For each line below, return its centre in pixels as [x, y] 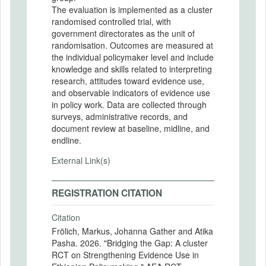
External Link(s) [81, 160]
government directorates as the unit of [123, 33]
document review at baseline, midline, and [131, 128]
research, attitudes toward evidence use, [128, 81]
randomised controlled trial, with [111, 21]
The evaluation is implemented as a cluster [132, 9]
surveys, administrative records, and [120, 116]
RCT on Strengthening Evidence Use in [125, 255]
